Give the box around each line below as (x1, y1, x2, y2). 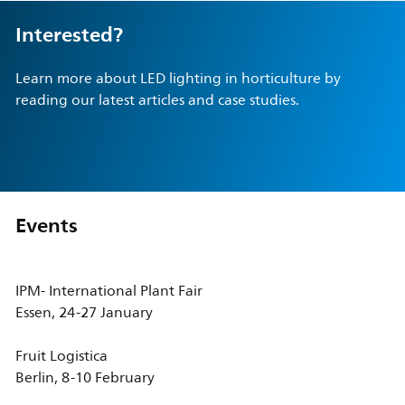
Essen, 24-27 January (14, 301, 153, 325)
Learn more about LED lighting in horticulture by (14, 67, 341, 91)
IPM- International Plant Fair (14, 279, 202, 304)
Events (14, 208, 78, 243)
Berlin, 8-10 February (14, 366, 155, 391)
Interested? (14, 17, 123, 52)
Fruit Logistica (14, 344, 108, 369)
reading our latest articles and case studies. (14, 89, 299, 113)
